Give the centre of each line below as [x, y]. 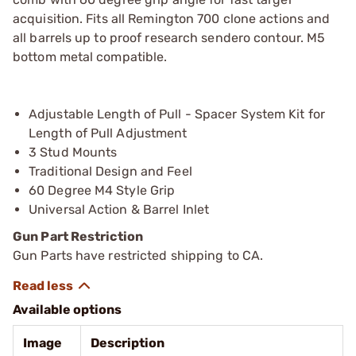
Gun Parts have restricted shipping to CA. [138, 255]
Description [128, 342]
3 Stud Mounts [73, 152]
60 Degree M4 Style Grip [102, 190]
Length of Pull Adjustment [108, 133]
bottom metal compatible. [90, 56]
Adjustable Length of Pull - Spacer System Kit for [177, 114]
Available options [67, 309]
